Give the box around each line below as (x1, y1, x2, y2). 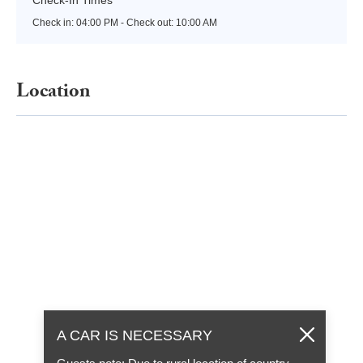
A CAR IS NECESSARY (57, 327, 213, 344)
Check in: (32, 16, 76, 28)
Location (16, 76, 91, 110)
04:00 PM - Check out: (76, 16, 176, 28)
